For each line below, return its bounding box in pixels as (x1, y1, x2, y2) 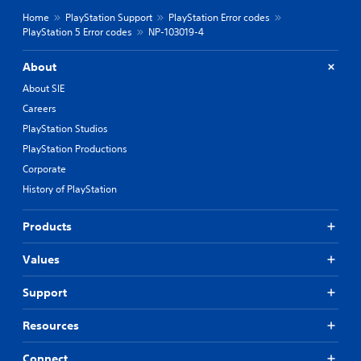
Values (23, 251, 60, 267)
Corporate (23, 161, 66, 176)
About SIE (23, 81, 64, 95)
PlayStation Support (65, 10, 152, 24)
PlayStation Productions (23, 141, 127, 156)
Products (23, 218, 72, 234)
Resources (23, 317, 79, 333)
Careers (23, 101, 56, 115)
